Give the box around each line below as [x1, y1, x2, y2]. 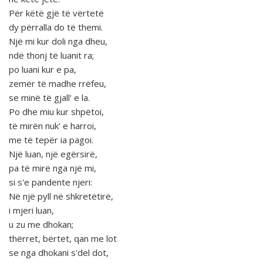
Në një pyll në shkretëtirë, [9, 190, 113, 203]
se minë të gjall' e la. [9, 92, 90, 104]
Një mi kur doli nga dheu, [9, 35, 107, 48]
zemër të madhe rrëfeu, [9, 77, 106, 90]
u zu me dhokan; [9, 218, 73, 231]
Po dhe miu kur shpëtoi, [9, 106, 104, 118]
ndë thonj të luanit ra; [9, 49, 94, 62]
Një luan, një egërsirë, [9, 148, 97, 160]
